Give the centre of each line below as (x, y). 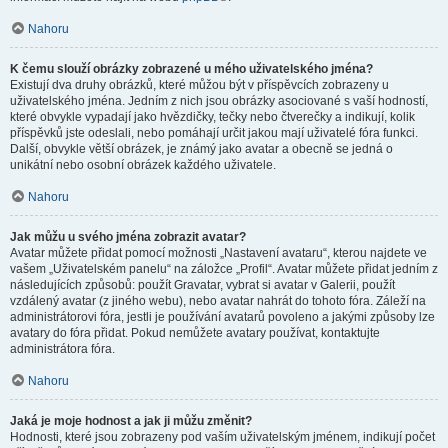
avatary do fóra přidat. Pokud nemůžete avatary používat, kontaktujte (195, 333)
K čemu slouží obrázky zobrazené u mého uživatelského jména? (191, 69)
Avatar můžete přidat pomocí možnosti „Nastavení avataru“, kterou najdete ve (218, 253)
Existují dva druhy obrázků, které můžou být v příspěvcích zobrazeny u (199, 85)
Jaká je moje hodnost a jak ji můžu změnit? (131, 421)
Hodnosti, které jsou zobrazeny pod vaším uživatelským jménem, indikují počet (222, 437)
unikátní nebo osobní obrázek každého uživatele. (143, 165)
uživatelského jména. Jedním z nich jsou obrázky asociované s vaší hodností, (219, 101)
